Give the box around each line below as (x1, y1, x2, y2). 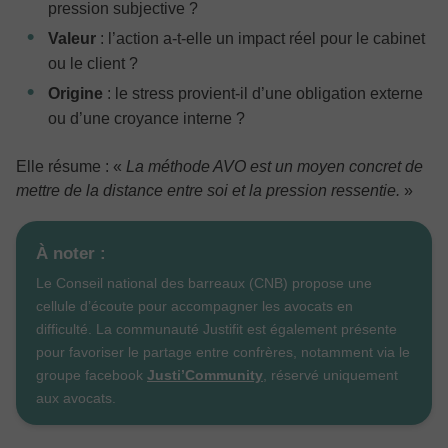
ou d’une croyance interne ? (48, 109, 245, 127)
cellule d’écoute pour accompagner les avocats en (36, 297, 353, 314)
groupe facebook (36, 366, 147, 383)
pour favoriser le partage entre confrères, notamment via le (36, 343, 410, 360)
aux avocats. (36, 389, 116, 406)
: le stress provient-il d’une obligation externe (103, 84, 423, 102)
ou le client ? (48, 54, 138, 72)
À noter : (36, 243, 106, 263)
